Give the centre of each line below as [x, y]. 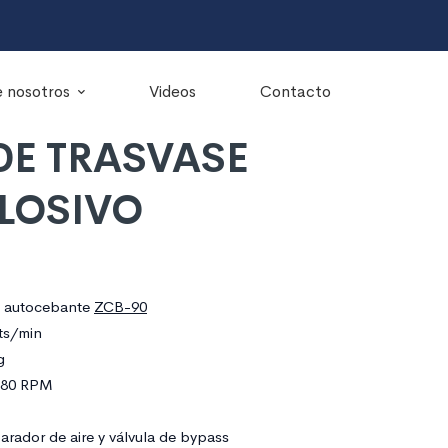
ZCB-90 [120, 306]
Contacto [295, 91]
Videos [172, 91]
